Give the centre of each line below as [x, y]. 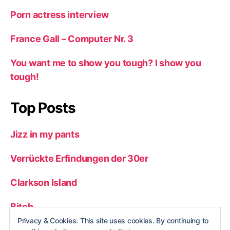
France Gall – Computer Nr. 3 [72, 39]
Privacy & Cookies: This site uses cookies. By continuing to [113, 221]
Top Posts [43, 108]
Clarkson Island [44, 183]
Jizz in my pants [45, 134]
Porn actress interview [60, 15]
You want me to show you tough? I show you [106, 63]
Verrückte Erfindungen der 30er [79, 158]
